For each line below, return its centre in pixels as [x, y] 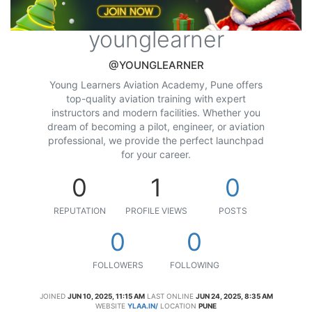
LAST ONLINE [170, 296]
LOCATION [178, 305]
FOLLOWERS [118, 265]
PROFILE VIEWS [156, 210]
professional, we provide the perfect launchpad [156, 140]
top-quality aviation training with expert [156, 98]
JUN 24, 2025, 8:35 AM [234, 296]
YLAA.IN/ [143, 305]
